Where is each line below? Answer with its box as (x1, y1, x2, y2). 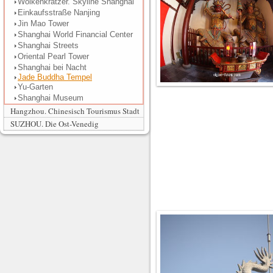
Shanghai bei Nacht (18, 63, 87, 72)
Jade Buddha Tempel (18, 73, 92, 82)
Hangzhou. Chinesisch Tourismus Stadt (10, 105, 140, 116)
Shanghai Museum (18, 93, 83, 102)
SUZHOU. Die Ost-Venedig (10, 118, 99, 129)
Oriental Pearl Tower (18, 52, 89, 61)
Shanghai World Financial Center (18, 30, 133, 39)
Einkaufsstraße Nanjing (18, 8, 100, 17)
